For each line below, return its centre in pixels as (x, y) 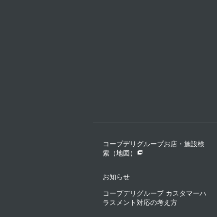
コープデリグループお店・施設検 (154, 144)
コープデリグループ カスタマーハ (155, 193)
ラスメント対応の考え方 (140, 202)
